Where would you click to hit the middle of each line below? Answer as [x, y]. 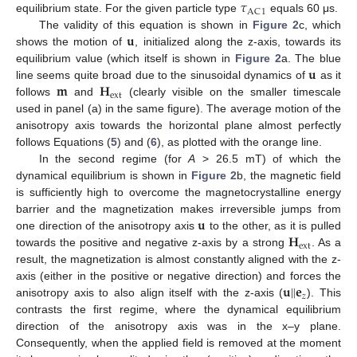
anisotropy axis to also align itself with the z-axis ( [150, 293]
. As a [326, 243]
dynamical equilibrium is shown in [104, 176]
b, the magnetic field [289, 176]
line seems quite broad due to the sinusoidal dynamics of [163, 75]
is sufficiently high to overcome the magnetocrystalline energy [178, 192]
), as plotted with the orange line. [239, 142]
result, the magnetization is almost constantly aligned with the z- [178, 259]
